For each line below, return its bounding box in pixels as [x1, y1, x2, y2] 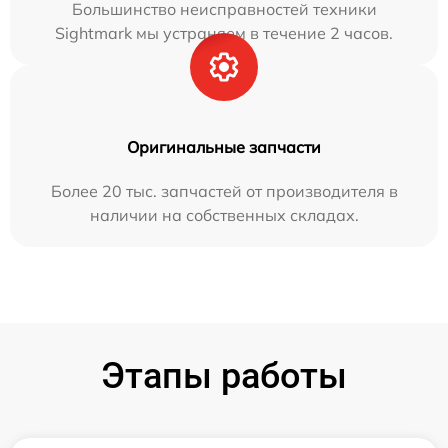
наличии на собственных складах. [89, 205, 359, 226]
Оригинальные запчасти [127, 137, 321, 158]
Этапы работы [101, 355, 347, 398]
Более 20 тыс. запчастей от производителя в [50, 181, 398, 202]
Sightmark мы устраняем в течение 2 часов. [55, 23, 393, 44]
